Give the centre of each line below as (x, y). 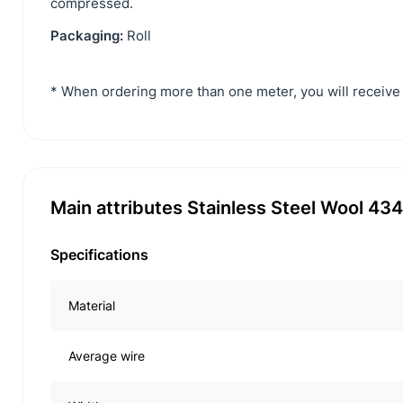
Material (92, 305)
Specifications (99, 255)
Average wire (107, 356)
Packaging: (87, 36)
